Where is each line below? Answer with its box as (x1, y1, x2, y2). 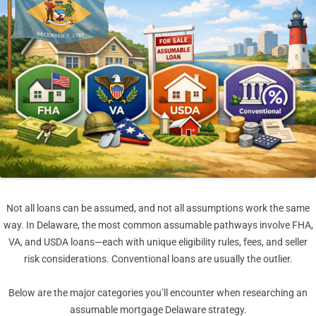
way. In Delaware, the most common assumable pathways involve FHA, (3, 219, 313, 231)
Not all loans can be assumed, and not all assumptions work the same (6, 202, 310, 214)
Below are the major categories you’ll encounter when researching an (8, 287, 308, 299)
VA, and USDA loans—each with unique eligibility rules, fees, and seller (8, 236, 308, 248)
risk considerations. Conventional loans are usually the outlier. (23, 253, 293, 265)
